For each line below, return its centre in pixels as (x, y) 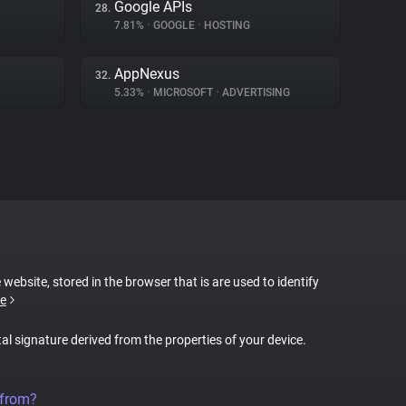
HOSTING (226, 25)
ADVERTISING (255, 92)
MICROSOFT (183, 92)
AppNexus (147, 74)
